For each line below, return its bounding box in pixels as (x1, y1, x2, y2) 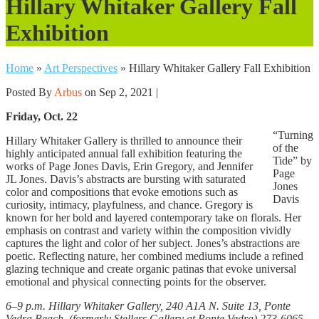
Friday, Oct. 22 (6, 110, 78, 122)
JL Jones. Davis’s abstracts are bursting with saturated (6, 172, 246, 185)
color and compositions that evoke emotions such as (6, 185, 238, 198)
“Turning (273, 128, 313, 141)
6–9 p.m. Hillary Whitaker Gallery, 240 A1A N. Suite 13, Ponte (6, 299, 291, 312)
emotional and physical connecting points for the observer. (6, 275, 269, 288)
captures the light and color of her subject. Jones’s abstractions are (6, 236, 300, 249)
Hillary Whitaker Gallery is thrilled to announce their (6, 134, 242, 147)
